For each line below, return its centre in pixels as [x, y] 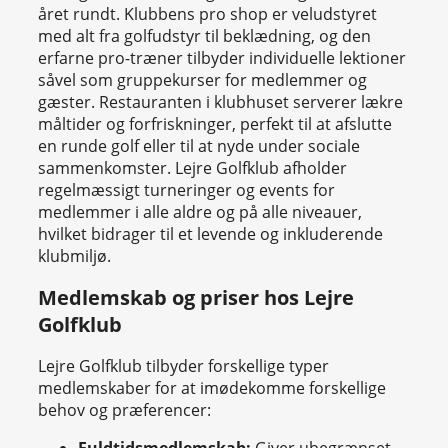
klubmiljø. [74, 256]
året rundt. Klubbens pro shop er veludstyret [207, 14]
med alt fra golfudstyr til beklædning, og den [204, 36]
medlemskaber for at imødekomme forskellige [212, 387]
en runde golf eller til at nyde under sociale [199, 146]
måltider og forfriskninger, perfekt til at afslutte [215, 124]
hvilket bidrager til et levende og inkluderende [210, 234]
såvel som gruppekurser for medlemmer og [202, 80]
